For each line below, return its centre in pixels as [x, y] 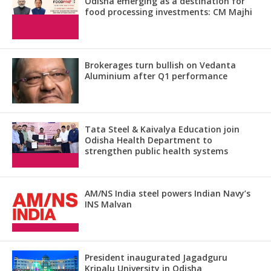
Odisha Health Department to [149, 140]
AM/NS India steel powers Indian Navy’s [168, 194]
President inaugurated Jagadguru [156, 258]
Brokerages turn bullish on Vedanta [160, 65]
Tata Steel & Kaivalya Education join [162, 129]
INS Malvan [108, 204]
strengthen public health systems [156, 151]
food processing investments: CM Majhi [168, 12]
